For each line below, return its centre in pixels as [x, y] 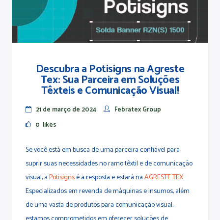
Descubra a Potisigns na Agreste [110, 69]
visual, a [37, 178]
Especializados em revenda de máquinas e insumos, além [108, 192]
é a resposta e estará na [110, 178]
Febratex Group [138, 110]
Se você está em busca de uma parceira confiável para [103, 150]
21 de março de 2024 [66, 110]
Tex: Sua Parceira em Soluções [110, 80]
